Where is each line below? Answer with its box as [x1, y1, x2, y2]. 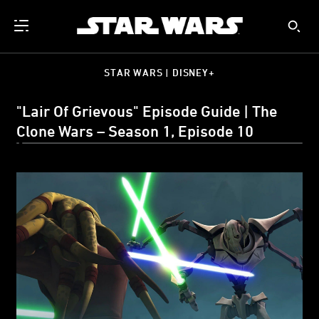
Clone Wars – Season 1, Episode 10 [16, 122, 253, 140]
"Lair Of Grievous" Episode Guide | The [16, 103, 277, 120]
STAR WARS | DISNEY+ [104, 66, 215, 78]
